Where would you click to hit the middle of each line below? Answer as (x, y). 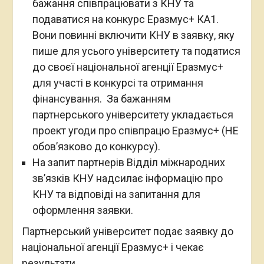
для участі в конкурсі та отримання (118, 83)
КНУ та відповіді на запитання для (116, 194)
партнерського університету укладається (133, 115)
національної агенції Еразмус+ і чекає (113, 247)
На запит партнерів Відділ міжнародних (128, 162)
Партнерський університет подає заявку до (127, 231)
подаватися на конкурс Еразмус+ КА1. (126, 19)
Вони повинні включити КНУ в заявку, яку (133, 35)
